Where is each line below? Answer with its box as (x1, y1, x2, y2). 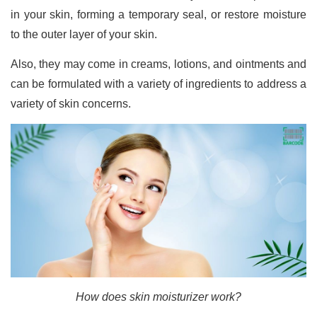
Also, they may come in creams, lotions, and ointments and (11, 57, 306, 70)
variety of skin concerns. (11, 97, 134, 110)
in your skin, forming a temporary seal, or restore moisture (11, 8, 306, 21)
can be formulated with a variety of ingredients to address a (11, 77, 306, 90)
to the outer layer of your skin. (11, 28, 157, 40)
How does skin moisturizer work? (76, 291, 241, 304)
